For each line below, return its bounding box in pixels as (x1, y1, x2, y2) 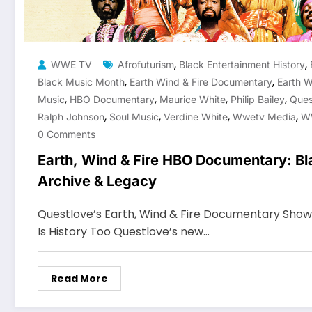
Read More (51, 271, 108, 286)
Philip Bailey (231, 93, 285, 105)
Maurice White (159, 93, 226, 105)
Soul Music (109, 110, 159, 123)
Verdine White (164, 110, 228, 123)
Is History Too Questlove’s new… (38, 223, 210, 240)
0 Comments (38, 127, 95, 140)
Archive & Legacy (38, 172, 157, 189)
